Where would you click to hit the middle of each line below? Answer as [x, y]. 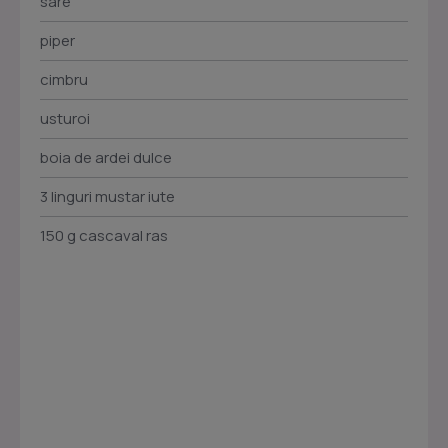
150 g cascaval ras [104, 236]
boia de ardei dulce [106, 158]
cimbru [64, 80]
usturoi [65, 119]
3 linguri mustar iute [107, 197]
